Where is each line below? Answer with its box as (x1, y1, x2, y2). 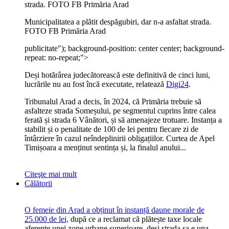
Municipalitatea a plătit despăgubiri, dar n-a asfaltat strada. (25, 17, 211, 26)
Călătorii (25, 179, 52, 188)
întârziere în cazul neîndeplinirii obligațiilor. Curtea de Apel (25, 134, 215, 143)
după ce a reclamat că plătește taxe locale (68, 215, 202, 223)
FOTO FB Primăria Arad (25, 27, 106, 35)
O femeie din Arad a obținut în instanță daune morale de (25, 205, 204, 214)
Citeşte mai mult (25, 170, 77, 178)
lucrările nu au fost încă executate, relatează (25, 80, 166, 88)
